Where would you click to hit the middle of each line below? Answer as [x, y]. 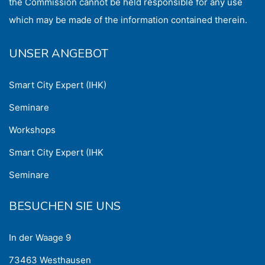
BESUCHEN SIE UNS [65, 206]
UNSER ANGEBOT [59, 54]
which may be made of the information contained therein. [128, 20]
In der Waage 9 [40, 237]
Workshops [32, 130]
